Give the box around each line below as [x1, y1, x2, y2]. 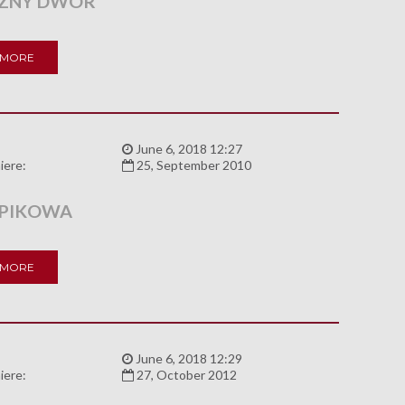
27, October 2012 [133, 367, 237, 383]
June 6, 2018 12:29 [132, 351, 242, 367]
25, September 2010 [133, 157, 251, 174]
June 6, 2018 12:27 [132, 141, 242, 157]
